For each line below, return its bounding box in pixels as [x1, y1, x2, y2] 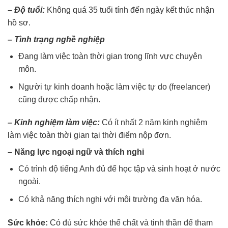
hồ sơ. [8, 18, 31, 27]
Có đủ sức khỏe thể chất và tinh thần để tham [50, 218, 213, 227]
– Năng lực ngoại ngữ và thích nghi [8, 148, 144, 157]
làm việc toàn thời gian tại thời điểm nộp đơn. [8, 131, 171, 140]
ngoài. [18, 177, 41, 186]
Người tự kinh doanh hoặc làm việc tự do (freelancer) [18, 82, 210, 91]
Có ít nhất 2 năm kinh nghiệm [102, 118, 207, 127]
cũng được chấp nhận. [18, 95, 100, 104]
